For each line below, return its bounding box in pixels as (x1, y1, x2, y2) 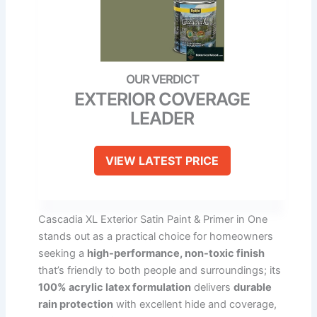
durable (234, 280, 272, 294)
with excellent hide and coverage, (113, 297, 277, 311)
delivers (191, 280, 234, 294)
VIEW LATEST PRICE (105, 153, 219, 168)
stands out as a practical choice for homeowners (38, 229, 273, 243)
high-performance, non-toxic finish (87, 246, 265, 260)
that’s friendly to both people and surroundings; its (38, 263, 281, 277)
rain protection (38, 297, 113, 311)
